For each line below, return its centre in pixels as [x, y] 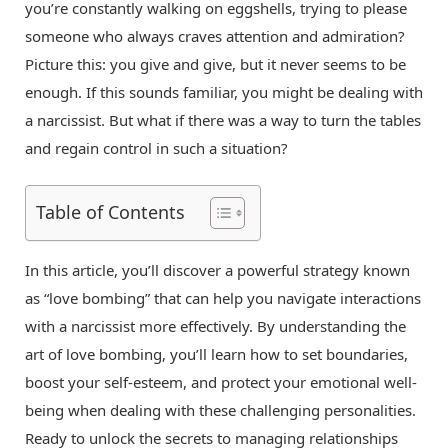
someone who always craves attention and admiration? [215, 36]
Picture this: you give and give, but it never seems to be [215, 64]
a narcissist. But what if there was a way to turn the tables [223, 120]
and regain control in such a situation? [156, 148]
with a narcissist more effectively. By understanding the [215, 326]
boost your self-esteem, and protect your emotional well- [221, 382]
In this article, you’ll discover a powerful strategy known [217, 270]
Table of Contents [110, 212]
